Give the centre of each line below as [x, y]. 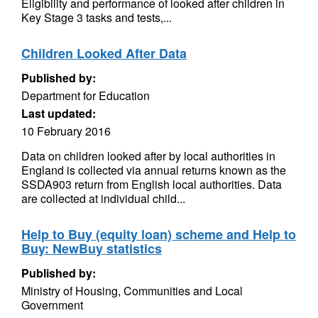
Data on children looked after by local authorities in [148, 156]
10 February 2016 [66, 131]
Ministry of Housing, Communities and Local [132, 291]
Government [52, 305]
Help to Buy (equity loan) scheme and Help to [159, 234]
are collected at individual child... [103, 198]
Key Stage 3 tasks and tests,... [97, 17]
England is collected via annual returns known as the [154, 170]
